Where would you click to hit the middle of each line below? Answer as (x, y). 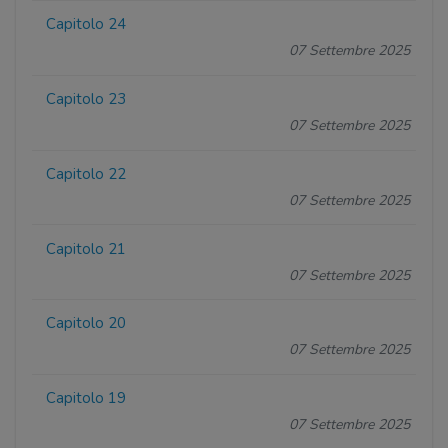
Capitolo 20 (86, 323)
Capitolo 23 (86, 99)
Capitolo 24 (86, 24)
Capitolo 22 (86, 173)
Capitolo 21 (86, 248)
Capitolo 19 (86, 398)
